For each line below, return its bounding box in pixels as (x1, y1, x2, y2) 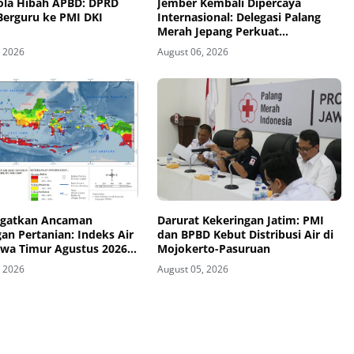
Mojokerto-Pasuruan (156, 241, 270, 257)
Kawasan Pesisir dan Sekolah (156, 51, 314, 67)
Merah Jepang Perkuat (156, 23, 279, 39)
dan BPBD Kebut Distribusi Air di (156, 227, 333, 243)
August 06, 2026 (156, 44, 228, 58)
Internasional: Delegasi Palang (156, 9, 321, 24)
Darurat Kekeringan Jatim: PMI (156, 213, 324, 228)
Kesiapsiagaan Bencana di (156, 37, 296, 53)
